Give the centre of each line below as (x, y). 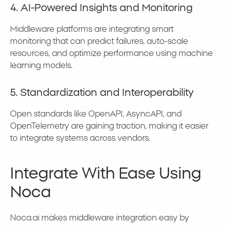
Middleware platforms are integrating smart (92, 30)
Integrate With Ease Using (106, 174)
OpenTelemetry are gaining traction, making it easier (109, 126)
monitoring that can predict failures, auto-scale (99, 42)
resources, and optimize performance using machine (111, 54)
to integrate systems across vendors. (80, 138)
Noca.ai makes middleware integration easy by (100, 218)
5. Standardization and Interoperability (102, 93)
